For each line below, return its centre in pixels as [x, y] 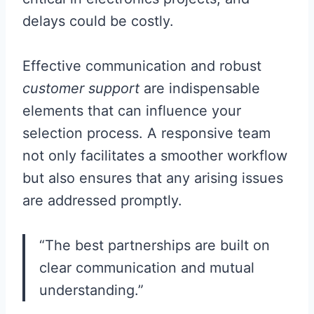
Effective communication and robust [142, 66]
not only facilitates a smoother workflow [155, 156]
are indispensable [200, 88]
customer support [81, 88]
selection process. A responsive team [146, 133]
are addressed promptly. [102, 200]
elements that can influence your [132, 111]
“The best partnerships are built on [155, 245]
